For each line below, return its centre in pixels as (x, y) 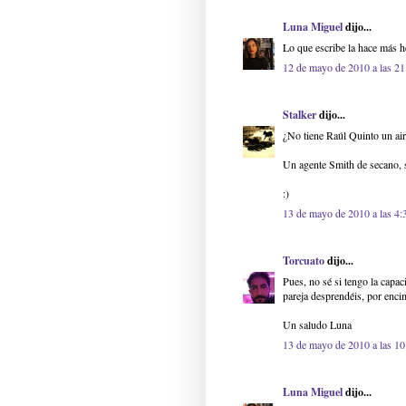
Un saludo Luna (317, 325)
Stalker (300, 115)
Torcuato (304, 261)
